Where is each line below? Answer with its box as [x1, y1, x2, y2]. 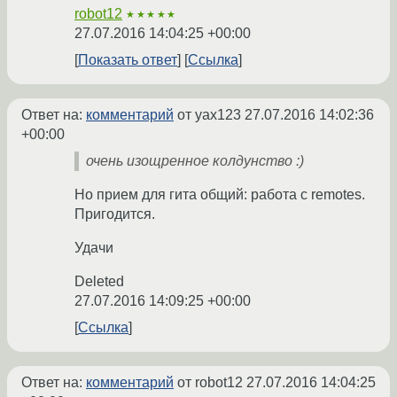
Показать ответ [78, 52, 177, 68]
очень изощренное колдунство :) [86, 153, 304, 169]
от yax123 [174, 107, 245, 123]
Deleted [74, 274, 124, 290]
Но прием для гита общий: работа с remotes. [74, 187, 365, 203]
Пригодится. [74, 206, 155, 222]
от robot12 [174, 375, 246, 391]
